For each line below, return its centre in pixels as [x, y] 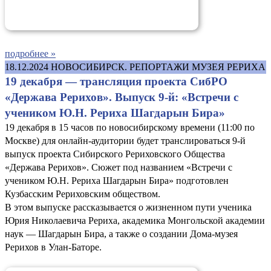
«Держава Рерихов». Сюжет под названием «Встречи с [119, 167]
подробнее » [30, 53]
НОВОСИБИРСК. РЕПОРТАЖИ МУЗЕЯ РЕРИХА [158, 67]
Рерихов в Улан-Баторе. [53, 247]
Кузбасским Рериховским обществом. [83, 194]
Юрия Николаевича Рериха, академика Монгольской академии [135, 220]
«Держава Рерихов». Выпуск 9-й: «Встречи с [122, 97]
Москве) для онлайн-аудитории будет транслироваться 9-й [125, 140]
